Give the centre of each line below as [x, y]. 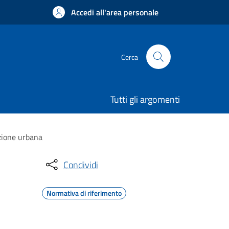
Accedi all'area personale [115, 12]
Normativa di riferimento [84, 193]
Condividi [81, 165]
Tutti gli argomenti [145, 99]
